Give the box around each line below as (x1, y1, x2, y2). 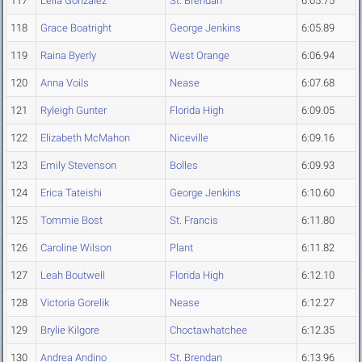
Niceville (170, 132, 208, 145)
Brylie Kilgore (40, 324, 99, 337)
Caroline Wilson (40, 242, 112, 255)
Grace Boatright (40, 22, 112, 35)
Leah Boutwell (40, 269, 105, 282)
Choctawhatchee (170, 324, 247, 337)
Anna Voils (40, 77, 89, 90)
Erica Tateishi (40, 187, 102, 200)
